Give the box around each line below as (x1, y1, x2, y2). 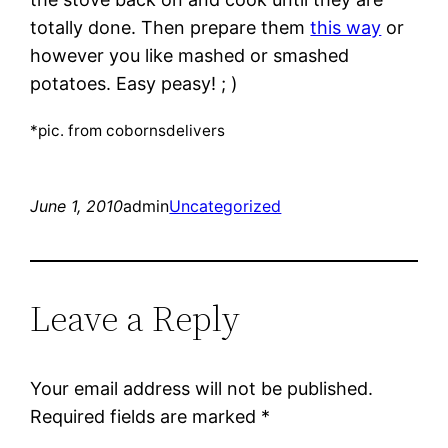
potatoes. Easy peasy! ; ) (30, 72, 239, 94)
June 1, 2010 (30, 195, 124, 216)
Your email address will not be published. (30, 377, 374, 399)
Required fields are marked (30, 405, 262, 427)
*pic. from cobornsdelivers (30, 120, 226, 140)
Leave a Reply (30, 293, 241, 343)
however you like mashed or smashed (30, 44, 350, 66)
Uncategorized (169, 195, 282, 216)
